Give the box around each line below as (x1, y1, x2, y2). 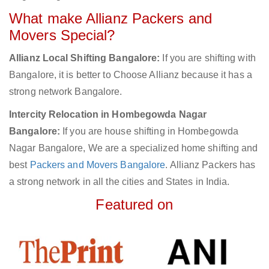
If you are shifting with (160, 53, 256, 64)
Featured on (95, 196, 174, 213)
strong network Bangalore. (9, 86, 122, 97)
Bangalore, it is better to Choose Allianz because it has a (9, 70, 252, 80)
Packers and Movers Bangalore (29, 160, 166, 171)
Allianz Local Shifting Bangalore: (9, 53, 160, 64)
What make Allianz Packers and (9, 10, 212, 27)
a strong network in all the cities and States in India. (9, 177, 230, 187)
